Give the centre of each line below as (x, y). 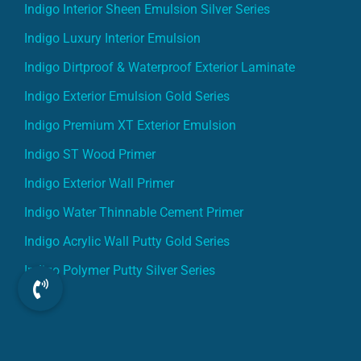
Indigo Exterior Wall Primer (99, 183)
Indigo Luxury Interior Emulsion (112, 38)
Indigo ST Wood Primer (90, 154)
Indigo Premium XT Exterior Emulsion (130, 125)
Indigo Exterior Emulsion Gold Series (127, 96)
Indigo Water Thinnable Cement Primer (134, 212)
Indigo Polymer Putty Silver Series (120, 270)
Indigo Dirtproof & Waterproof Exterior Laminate (160, 67)
